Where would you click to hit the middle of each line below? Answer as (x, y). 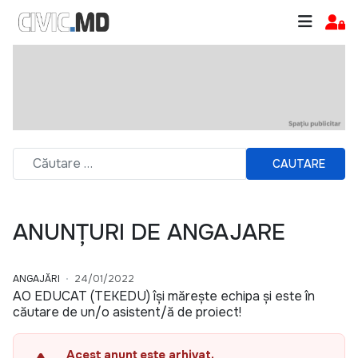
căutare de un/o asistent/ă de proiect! (127, 312)
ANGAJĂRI (36, 279)
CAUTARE (299, 163)
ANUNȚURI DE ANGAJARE (149, 233)
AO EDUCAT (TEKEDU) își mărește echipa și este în (164, 296)
